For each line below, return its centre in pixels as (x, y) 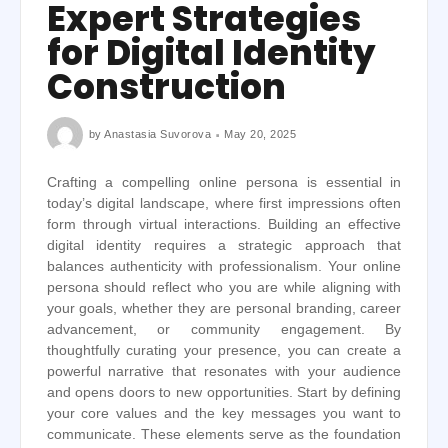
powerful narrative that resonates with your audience (224, 372)
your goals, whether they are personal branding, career (224, 309)
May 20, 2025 (260, 133)
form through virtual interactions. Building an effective (224, 225)
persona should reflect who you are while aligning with (224, 288)
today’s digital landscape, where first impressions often (224, 204)
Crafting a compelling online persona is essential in (224, 183)
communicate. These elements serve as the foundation (224, 435)
